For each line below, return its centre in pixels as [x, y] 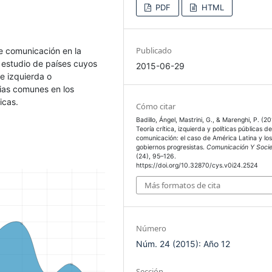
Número [151, 229]
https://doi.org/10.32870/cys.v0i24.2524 [197, 165]
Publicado [154, 50]
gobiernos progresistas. [172, 147]
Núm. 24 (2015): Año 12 [183, 244]
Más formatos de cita [183, 185]
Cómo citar [156, 106]
